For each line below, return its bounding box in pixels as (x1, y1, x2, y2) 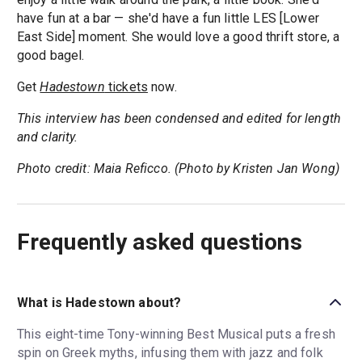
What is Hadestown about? (16, 294, 182, 310)
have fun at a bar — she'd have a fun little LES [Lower (16, 11, 319, 27)
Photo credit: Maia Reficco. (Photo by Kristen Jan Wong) (16, 161, 340, 177)
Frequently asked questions (16, 229, 302, 256)
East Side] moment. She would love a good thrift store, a (16, 29, 340, 45)
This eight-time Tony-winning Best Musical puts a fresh (16, 326, 335, 343)
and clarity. (16, 129, 78, 145)
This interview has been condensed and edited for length (16, 111, 342, 127)
